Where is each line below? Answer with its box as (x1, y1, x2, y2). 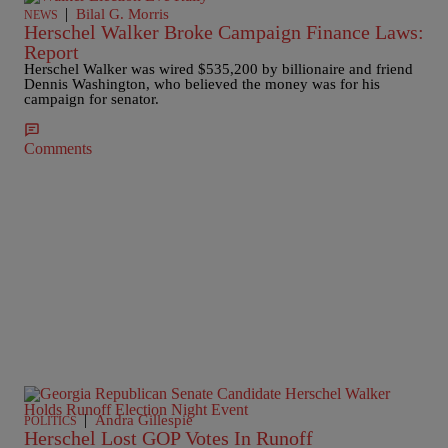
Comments (24, 140, 92, 157)
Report (24, 41, 79, 63)
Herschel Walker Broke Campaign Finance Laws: (24, 21, 424, 43)
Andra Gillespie (95, 412, 193, 428)
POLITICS (24, 414, 77, 428)
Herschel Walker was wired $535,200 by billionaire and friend (24, 61, 413, 77)
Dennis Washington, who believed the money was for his (24, 76, 380, 92)
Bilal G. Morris (76, 6, 169, 22)
